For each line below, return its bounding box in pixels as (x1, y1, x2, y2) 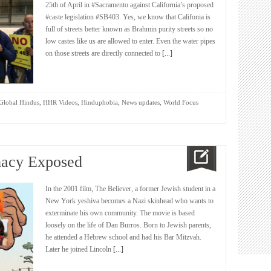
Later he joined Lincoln (45, 245, 111, 253)
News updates (122, 99, 160, 106)
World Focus (163, 99, 198, 106)
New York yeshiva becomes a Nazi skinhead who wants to (45, 197, 214, 205)
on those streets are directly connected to (45, 49, 160, 57)
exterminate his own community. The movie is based (45, 209, 195, 217)
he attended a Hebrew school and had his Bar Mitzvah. (45, 233, 201, 241)
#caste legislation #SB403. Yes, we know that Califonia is (45, 13, 211, 21)
